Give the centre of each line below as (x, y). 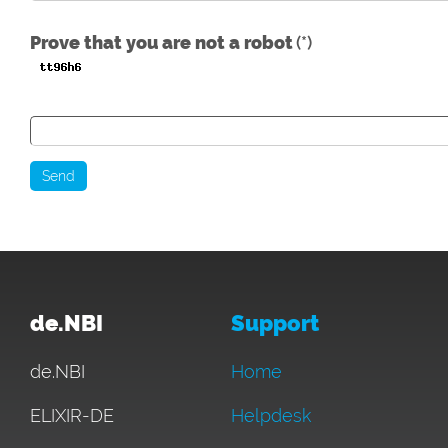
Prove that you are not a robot (161, 43)
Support (275, 323)
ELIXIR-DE (72, 415)
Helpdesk (271, 415)
